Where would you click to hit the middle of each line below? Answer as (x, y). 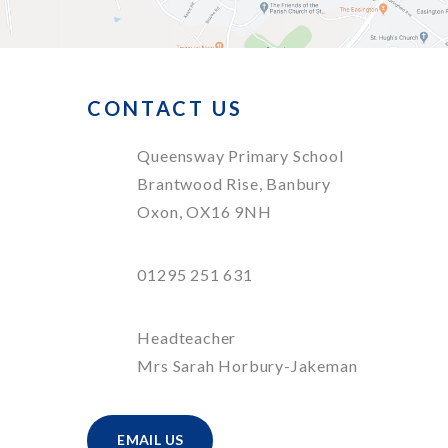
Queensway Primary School (240, 156)
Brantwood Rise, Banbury (234, 184)
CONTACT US (165, 107)
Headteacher (187, 338)
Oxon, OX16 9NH (204, 212)
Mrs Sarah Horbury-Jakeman (247, 366)
